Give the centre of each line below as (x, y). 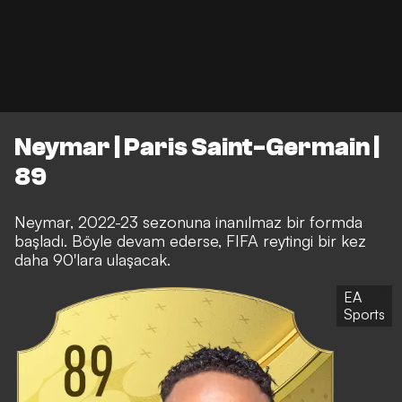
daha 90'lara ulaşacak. (92, 260)
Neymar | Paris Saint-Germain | (197, 148)
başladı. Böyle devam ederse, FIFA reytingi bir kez (190, 241)
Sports (364, 315)
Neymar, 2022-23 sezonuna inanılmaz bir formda (188, 222)
